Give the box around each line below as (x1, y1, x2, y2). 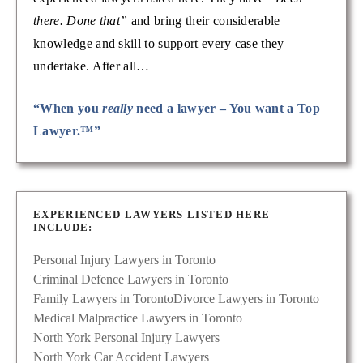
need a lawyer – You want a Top (133, 101, 321, 116)
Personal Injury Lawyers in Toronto (33, 253, 216, 267)
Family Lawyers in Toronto (33, 292, 173, 306)
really (102, 101, 134, 116)
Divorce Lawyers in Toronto (173, 292, 319, 306)
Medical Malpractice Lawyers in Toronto (33, 311, 242, 326)
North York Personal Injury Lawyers (33, 331, 220, 345)
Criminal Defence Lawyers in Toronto (33, 272, 228, 287)
